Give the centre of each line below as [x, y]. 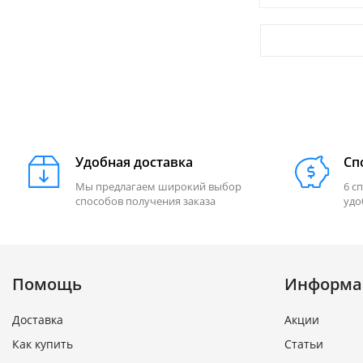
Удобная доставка [134, 162]
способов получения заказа [145, 201]
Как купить [43, 344]
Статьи [304, 344]
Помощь [47, 284]
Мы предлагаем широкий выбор [158, 186]
